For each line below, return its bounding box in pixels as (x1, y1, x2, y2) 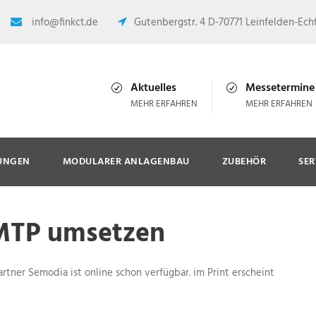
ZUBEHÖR (221, 153, 266, 170)
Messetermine (245, 79, 315, 97)
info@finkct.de (29, 14, 101, 31)
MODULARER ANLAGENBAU (62, 153, 190, 170)
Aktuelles (130, 79, 176, 97)
